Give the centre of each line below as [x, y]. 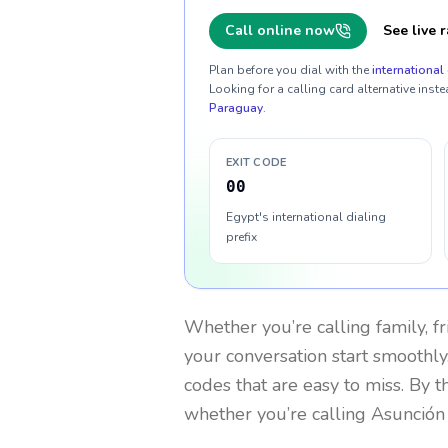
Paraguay [236, 108]
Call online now [280, 30]
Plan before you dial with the [289, 70]
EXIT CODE [256, 162]
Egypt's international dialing [306, 217]
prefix [241, 237]
